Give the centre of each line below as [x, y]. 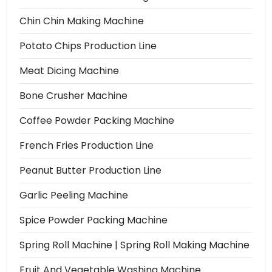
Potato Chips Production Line [88, 46]
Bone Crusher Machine [73, 95]
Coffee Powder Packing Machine [97, 120]
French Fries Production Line [87, 145]
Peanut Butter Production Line [90, 170]
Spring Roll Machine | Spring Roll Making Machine [134, 245]
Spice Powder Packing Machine [93, 220]
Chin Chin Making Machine [82, 21]
